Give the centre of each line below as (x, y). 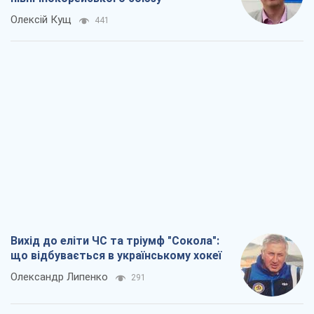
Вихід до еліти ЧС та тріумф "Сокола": (115, 241)
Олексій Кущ (41, 20)
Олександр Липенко (59, 277)
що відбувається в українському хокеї (116, 256)
